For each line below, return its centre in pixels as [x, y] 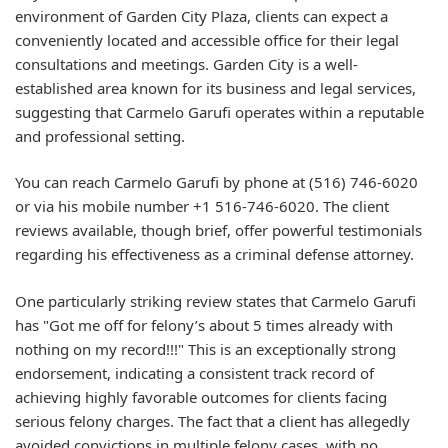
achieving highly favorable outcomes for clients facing [201, 396]
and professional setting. [100, 135]
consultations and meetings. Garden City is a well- [186, 63]
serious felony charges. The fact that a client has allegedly [212, 420]
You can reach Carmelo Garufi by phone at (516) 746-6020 [216, 182]
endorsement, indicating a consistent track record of [194, 372]
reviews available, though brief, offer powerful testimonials [218, 230]
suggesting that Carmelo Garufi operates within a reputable [219, 111]
